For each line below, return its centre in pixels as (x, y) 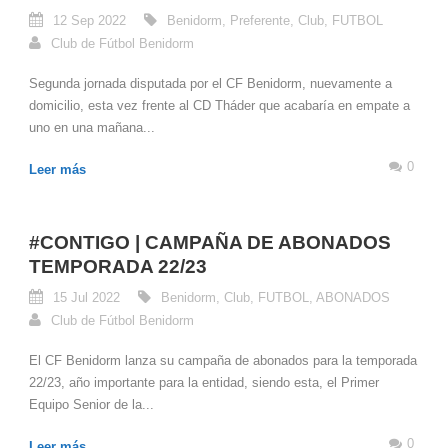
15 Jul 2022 (86, 297)
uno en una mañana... (92, 127)
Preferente (260, 20)
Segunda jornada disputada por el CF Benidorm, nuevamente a (210, 83)
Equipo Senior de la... (91, 404)
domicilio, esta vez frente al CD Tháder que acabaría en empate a (219, 105)
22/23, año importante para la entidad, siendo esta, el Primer (204, 382)
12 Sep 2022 (89, 20)
